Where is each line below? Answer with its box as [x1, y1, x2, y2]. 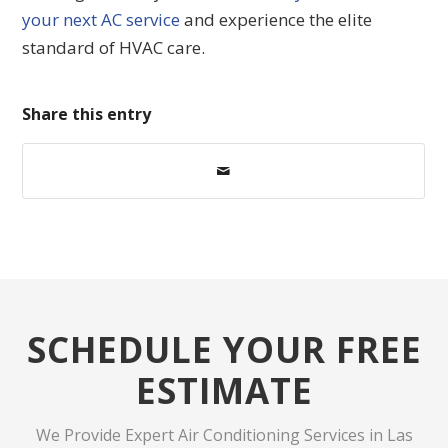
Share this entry [22, 103, 152, 126]
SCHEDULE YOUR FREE [26, 326, 422, 374]
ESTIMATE [135, 367, 313, 415]
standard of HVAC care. [22, 35, 206, 59]
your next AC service [22, 7, 181, 31]
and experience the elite [180, 7, 373, 31]
